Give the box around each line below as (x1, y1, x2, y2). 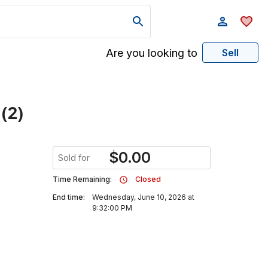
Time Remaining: (53, 175, 112, 184)
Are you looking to (106, 46, 197, 59)
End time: (53, 193, 85, 202)
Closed (135, 175, 161, 184)
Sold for (58, 153, 90, 163)
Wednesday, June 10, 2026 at (92, 193, 194, 202)
